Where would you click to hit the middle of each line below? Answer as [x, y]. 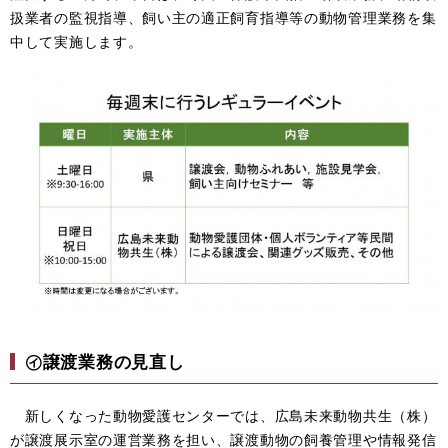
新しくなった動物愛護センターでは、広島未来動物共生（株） [223, 415]
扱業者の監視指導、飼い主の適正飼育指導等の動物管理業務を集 [223, 17]
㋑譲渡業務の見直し [105, 361]
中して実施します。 [76, 41]
